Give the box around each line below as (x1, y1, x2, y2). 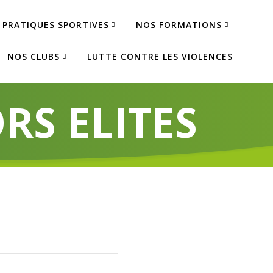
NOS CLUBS (7, 50, 60, 62)
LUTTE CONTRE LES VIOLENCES (87, 50, 233, 62)
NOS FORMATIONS (136, 18, 222, 30)
